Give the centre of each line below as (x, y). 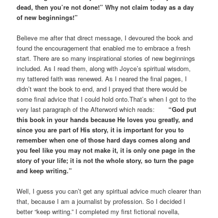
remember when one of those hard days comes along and (104, 140)
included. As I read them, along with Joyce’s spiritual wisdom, (104, 68)
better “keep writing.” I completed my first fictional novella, (98, 211)
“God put (176, 109)
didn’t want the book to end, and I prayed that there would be (102, 89)
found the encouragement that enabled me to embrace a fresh (104, 48)
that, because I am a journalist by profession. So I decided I (101, 201)
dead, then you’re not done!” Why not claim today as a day (105, 7)
